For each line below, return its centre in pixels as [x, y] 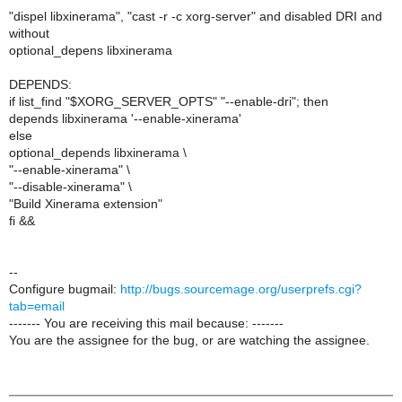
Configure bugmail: [65, 289]
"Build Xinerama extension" [86, 204]
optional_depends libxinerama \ [98, 153]
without [29, 33]
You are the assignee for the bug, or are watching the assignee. [189, 340]
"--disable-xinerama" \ [70, 187]
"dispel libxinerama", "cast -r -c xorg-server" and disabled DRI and [196, 16]
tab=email [37, 306]
